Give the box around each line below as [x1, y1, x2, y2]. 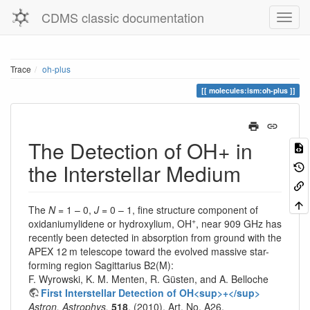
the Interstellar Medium [28, 158, 241, 188]
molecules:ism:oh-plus [208, 85, 288, 95]
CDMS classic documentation [41, 8, 204, 26]
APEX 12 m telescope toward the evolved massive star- [28, 244, 269, 258]
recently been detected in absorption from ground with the [28, 230, 282, 244]
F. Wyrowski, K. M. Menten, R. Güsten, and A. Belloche [28, 271, 268, 286]
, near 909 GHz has [196, 216, 282, 230]
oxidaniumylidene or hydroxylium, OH [28, 216, 192, 230]
